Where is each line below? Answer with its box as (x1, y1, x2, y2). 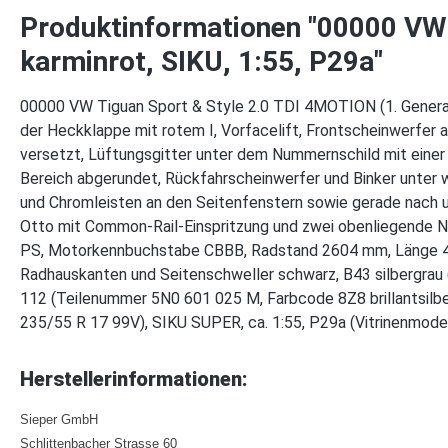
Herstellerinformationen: (20, 367, 248, 391)
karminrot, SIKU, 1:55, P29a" (20, 45, 383, 78)
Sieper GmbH (20, 412, 102, 427)
